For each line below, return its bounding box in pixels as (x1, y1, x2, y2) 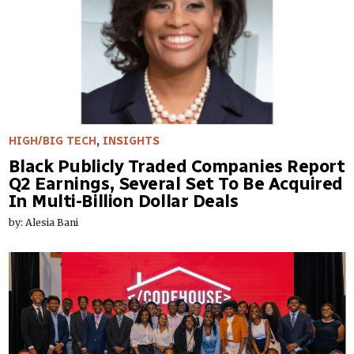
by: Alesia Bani (8, 216, 78, 228)
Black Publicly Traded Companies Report (8, 155, 345, 177)
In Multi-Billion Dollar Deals (8, 190, 239, 212)
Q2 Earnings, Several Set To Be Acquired (8, 172, 344, 194)
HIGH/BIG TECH (8, 134, 96, 148)
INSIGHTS (102, 134, 160, 148)
